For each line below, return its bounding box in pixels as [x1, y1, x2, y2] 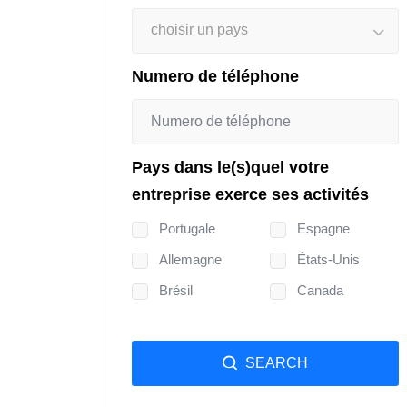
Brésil [159, 282, 193, 298]
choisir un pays [151, 21, 248, 37]
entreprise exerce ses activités [132, 184, 369, 203]
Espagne [297, 220, 350, 236]
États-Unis [297, 251, 360, 267]
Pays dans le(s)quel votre [132, 157, 329, 176]
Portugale [159, 220, 215, 236]
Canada [297, 282, 343, 298]
